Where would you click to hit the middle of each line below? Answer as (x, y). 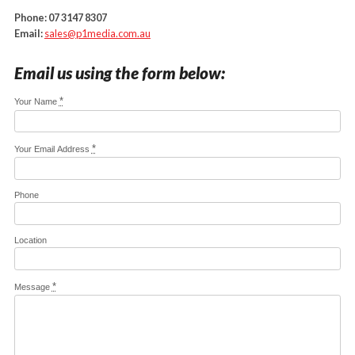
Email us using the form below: (119, 73)
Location (30, 240)
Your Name (36, 102)
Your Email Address (53, 149)
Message (33, 286)
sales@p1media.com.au (97, 34)
